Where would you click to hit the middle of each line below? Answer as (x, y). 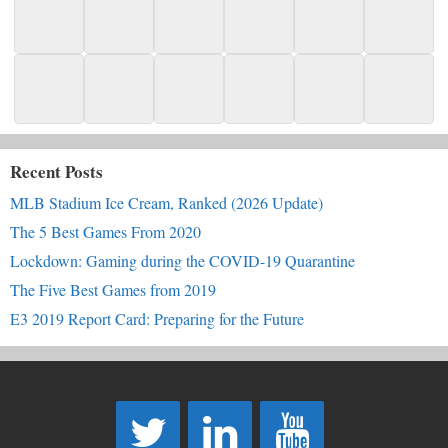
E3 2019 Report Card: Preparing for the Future (157, 318)
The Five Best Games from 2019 (113, 289)
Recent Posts (56, 171)
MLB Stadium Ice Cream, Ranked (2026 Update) (166, 202)
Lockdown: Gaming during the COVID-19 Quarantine (182, 260)
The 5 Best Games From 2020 (105, 231)
